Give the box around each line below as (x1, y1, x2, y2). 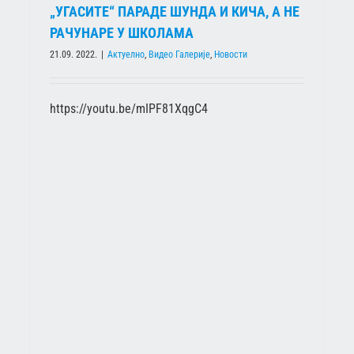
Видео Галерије (149, 49, 210, 61)
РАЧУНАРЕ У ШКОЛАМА (50, 24, 194, 42)
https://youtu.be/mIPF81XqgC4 (50, 101, 208, 117)
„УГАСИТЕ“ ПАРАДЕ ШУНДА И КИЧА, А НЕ (50, 3, 299, 21)
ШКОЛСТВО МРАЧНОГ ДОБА (148, 183, 271, 195)
